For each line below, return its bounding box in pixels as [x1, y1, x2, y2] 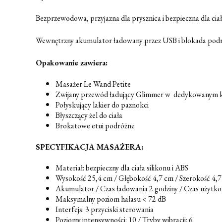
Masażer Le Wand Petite [55, 78, 131, 89]
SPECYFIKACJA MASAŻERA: [36, 141, 143, 152]
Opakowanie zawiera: [36, 57, 108, 68]
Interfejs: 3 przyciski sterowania [55, 204, 154, 215]
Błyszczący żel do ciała [55, 110, 122, 120]
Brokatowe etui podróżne [55, 120, 135, 131]
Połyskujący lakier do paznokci [55, 99, 149, 110]
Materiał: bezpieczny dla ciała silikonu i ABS [55, 162, 188, 173]
